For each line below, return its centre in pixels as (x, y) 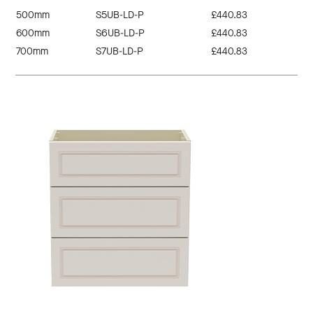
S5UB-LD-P (120, 15)
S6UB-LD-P (121, 34)
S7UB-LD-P (120, 52)
